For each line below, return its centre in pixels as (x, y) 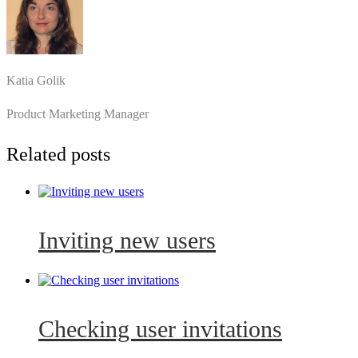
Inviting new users (127, 240)
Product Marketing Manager (78, 113)
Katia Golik (36, 80)
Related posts (58, 154)
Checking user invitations (160, 329)
